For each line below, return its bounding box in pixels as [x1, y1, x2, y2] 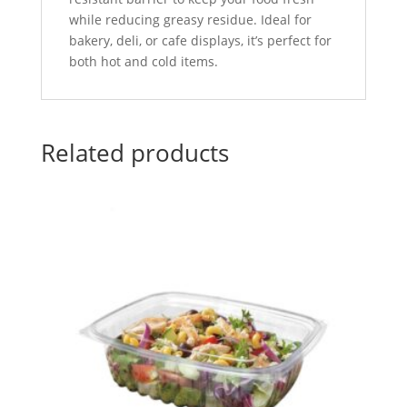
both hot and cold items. [68, 53, 218, 71]
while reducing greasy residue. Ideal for [68, 11, 312, 29]
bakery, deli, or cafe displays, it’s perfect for [68, 32, 332, 50]
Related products [40, 136, 229, 170]
